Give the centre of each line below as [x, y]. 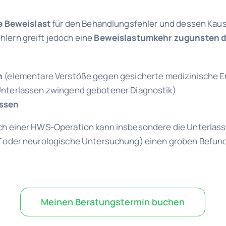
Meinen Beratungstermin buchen [113, 202]
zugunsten [196, 38]
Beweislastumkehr [133, 38]
